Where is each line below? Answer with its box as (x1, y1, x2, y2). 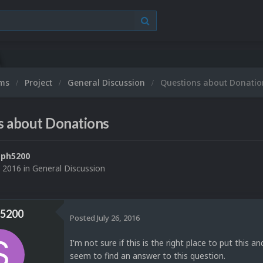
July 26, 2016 (97, 212, 140, 223)
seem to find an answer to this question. (70, 250, 225, 262)
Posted (70, 212, 97, 223)
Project (25, 77, 55, 88)
